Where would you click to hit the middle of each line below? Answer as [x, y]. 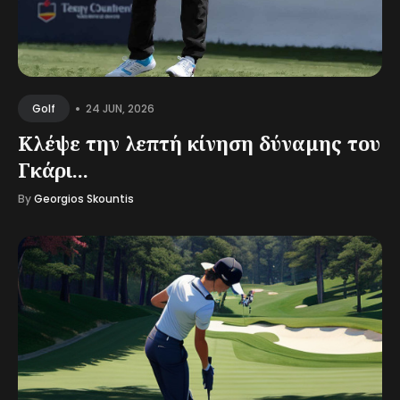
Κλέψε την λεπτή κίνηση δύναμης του [199, 143]
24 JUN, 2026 [120, 108]
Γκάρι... [53, 170]
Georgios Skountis [84, 199]
